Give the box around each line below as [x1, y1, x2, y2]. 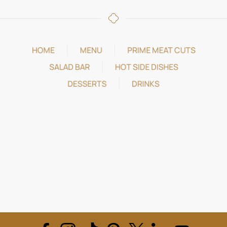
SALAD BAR [47, 61, 89, 72]
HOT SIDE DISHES [115, 61, 180, 72]
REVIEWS [75, 128, 152, 154]
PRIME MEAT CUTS [127, 44, 198, 55]
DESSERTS [66, 78, 106, 90]
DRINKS [132, 78, 161, 90]
